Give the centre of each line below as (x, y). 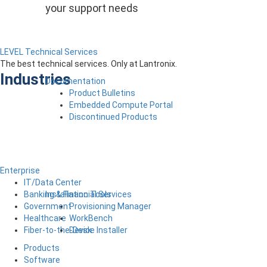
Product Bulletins (102, 93)
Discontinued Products (113, 117)
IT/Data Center (53, 182)
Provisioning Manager (110, 206)
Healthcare (45, 218)
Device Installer (98, 230)
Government (48, 206)
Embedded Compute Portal (121, 105)
